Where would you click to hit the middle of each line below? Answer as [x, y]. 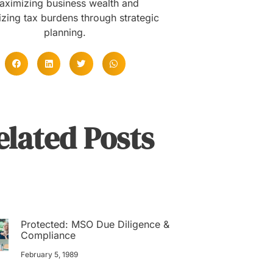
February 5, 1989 [50, 254]
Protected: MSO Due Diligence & [95, 224]
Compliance [48, 235]
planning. [65, 33]
